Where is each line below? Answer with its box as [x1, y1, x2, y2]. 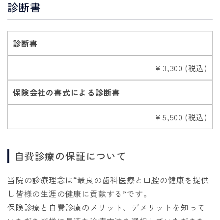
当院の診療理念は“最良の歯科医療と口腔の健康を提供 [7, 174, 209, 186]
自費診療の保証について [14, 149, 127, 164]
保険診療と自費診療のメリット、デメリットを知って [7, 201, 206, 214]
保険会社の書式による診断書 [13, 86, 120, 98]
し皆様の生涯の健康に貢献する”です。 [7, 188, 152, 200]
